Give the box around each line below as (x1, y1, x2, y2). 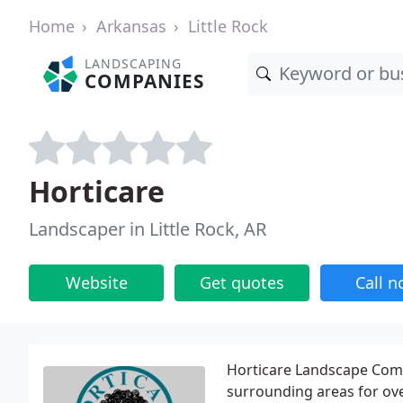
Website (65, 272, 128, 293)
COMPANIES (85, 68, 205, 94)
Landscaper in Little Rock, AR (29, 217, 266, 241)
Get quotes (200, 272, 284, 293)
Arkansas (96, 15, 166, 37)
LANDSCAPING (85, 55, 183, 72)
